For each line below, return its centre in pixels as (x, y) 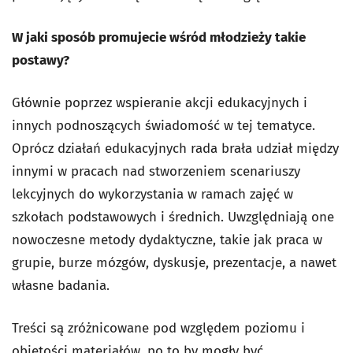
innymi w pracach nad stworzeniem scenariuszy (156, 171)
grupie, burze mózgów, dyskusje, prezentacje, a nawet (174, 263)
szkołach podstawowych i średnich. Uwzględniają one (173, 217)
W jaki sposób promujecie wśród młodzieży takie (159, 37)
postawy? (41, 60)
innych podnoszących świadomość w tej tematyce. (163, 126)
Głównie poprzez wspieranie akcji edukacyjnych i (160, 103)
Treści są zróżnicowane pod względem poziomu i (158, 328)
